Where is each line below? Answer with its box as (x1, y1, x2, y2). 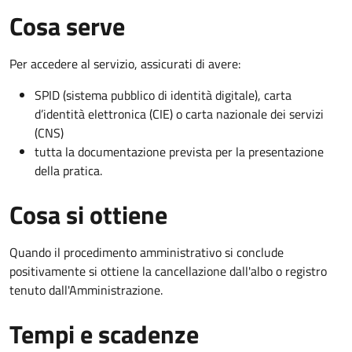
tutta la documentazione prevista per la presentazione (35, 141, 324, 161)
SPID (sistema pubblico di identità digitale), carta (35, 85, 291, 104)
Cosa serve (9, 6, 125, 45)
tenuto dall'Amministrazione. (9, 280, 163, 299)
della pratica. (35, 160, 102, 180)
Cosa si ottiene (9, 195, 167, 233)
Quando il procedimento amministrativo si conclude (9, 242, 284, 262)
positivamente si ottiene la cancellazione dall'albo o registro (9, 261, 327, 280)
